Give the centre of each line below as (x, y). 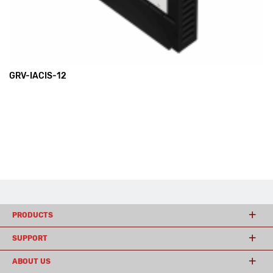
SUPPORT (30, 238)
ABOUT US (31, 261)
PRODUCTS (33, 215)
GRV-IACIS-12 (38, 76)
